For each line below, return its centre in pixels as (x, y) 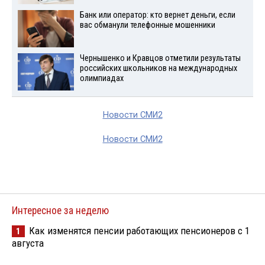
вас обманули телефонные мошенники (147, 25)
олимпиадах (101, 78)
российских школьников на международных (158, 68)
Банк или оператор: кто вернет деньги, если (157, 15)
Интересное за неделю (60, 210)
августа (28, 243)
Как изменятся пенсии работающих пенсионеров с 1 (139, 230)
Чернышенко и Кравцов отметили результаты (160, 58)
